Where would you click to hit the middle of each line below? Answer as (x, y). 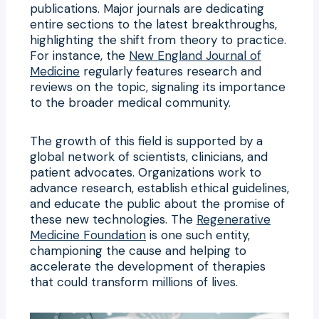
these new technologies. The (113, 219)
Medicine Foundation (88, 235)
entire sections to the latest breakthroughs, (153, 24)
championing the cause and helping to (138, 250)
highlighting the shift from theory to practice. (158, 40)
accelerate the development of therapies (148, 266)
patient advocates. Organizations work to (146, 172)
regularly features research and (171, 71)
